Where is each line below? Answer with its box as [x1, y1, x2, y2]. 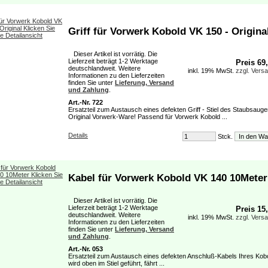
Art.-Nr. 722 [68, 99, 103, 106]
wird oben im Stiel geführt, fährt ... [68, 260, 165, 267]
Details [68, 132, 88, 139]
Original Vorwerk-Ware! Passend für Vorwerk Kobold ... [68, 113, 227, 120]
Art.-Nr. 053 [68, 245, 103, 252]
